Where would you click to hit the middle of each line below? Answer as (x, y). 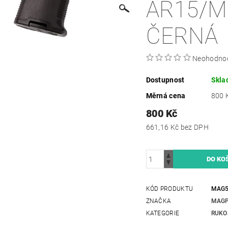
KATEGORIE (163, 213)
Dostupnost (165, 80)
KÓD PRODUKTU (169, 189)
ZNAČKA (159, 201)
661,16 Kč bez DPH (194, 127)
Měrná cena (166, 96)
